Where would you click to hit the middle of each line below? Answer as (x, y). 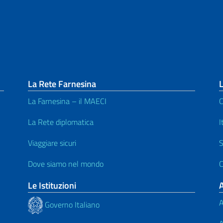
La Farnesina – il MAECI (67, 101)
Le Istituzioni (52, 186)
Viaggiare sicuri (52, 143)
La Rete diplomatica (61, 122)
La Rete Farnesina (62, 84)
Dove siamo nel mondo (66, 164)
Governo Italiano (71, 204)
